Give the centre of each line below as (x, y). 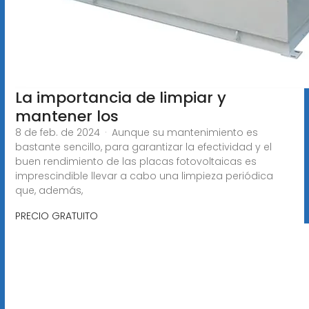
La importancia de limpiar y (120, 97)
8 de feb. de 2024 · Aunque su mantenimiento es (136, 132)
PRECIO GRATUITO (56, 216)
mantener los (67, 116)
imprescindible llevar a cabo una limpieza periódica (144, 176)
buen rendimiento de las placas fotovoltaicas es (136, 161)
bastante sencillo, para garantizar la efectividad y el (143, 147)
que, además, (49, 190)
